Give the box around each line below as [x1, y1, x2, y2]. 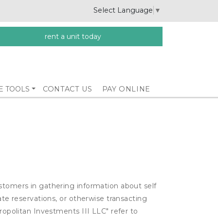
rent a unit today [44, 32, 101, 41]
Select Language [93, 5, 153, 15]
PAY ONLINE [102, 85, 150, 93]
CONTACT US [43, 85, 92, 93]
